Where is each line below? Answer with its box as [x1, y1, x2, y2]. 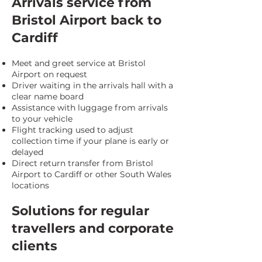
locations [12, 180, 49, 191]
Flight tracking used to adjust [12, 125, 133, 135]
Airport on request [12, 69, 87, 80]
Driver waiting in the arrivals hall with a [12, 80, 173, 91]
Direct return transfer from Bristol [12, 158, 153, 168]
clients [12, 238, 57, 254]
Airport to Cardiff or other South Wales [12, 169, 171, 180]
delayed [12, 147, 43, 157]
